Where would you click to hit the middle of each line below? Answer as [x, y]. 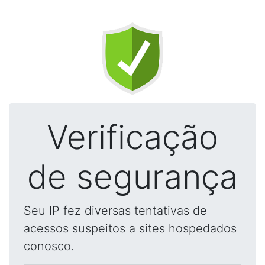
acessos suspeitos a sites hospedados [130, 228]
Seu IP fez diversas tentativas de [115, 211]
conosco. [49, 246]
